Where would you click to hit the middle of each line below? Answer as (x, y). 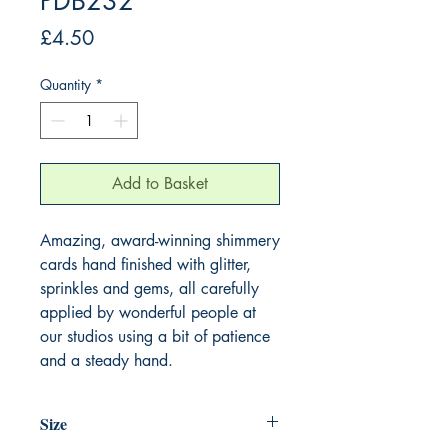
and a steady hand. (106, 360)
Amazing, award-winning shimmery (160, 240)
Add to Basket (160, 183)
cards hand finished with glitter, (145, 264)
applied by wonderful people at (148, 312)
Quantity (65, 84)
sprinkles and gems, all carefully (149, 288)
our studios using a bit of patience (155, 336)
